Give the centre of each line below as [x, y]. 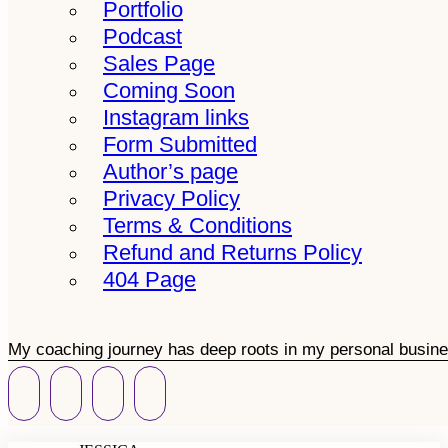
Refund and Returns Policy [232, 252]
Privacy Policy [171, 198]
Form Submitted [180, 144]
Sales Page [159, 63]
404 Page [149, 279]
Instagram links [176, 117]
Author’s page [170, 171]
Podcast [142, 36]
